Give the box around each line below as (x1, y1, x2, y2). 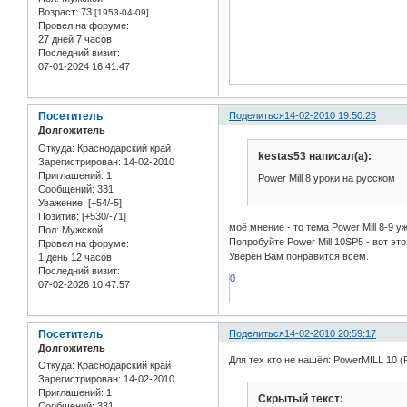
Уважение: (38, 196, 85, 208)
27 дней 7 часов (38, 34, 112, 45)
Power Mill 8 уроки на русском (257, 172, 395, 184)
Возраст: (38, 6, 78, 18)
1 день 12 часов (38, 251, 112, 263)
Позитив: (38, 210, 79, 222)
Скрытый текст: (257, 392, 343, 405)
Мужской (59, 223, 103, 235)
